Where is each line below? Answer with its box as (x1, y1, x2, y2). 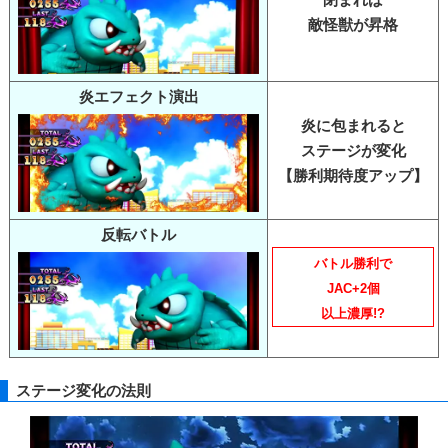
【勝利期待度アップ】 (278, 166, 428, 184)
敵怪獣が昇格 (308, 15, 398, 33)
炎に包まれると (300, 116, 406, 134)
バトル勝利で (314, 255, 392, 271)
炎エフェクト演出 (78, 87, 199, 105)
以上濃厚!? (321, 305, 385, 321)
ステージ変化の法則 (16, 382, 152, 400)
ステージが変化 (300, 141, 406, 159)
